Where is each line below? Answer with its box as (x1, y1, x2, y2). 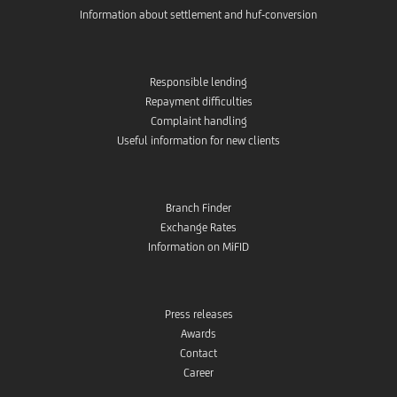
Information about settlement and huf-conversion (80, 8, 317, 22)
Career (183, 366, 214, 380)
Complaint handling (150, 114, 247, 128)
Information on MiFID (148, 240, 249, 254)
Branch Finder (166, 201, 231, 215)
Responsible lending (150, 75, 247, 90)
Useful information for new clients (117, 134, 280, 148)
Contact (180, 346, 217, 361)
